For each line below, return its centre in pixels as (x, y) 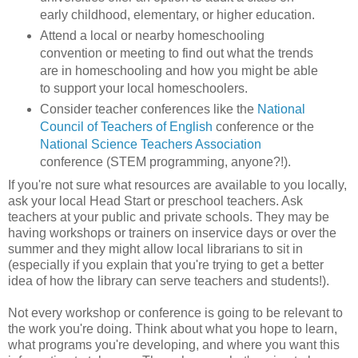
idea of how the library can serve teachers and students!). (170, 281)
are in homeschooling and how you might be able (179, 71)
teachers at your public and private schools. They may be (169, 217)
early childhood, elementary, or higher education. (179, 15)
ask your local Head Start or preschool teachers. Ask (155, 201)
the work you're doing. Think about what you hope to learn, (173, 329)
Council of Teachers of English (126, 127)
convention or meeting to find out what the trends (176, 54)
